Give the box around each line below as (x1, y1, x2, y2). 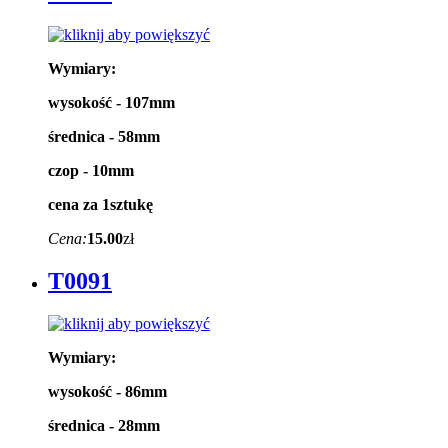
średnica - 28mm (48, 416, 160, 434)
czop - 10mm (48, 162, 134, 180)
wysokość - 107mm (48, 94, 175, 112)
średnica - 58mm (48, 128, 160, 146)
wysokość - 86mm (48, 382, 167, 400)
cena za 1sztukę (48, 196, 153, 214)
